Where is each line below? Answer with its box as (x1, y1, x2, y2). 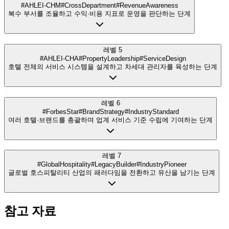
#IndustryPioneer (136, 161, 187, 169)
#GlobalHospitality (37, 161, 91, 169)
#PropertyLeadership (78, 54, 140, 62)
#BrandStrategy (78, 107, 125, 116)
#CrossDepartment (60, 2, 116, 10)
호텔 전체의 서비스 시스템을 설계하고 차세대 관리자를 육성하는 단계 (8, 62, 217, 71)
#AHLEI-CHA (39, 54, 79, 62)
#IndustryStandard (124, 107, 179, 116)
